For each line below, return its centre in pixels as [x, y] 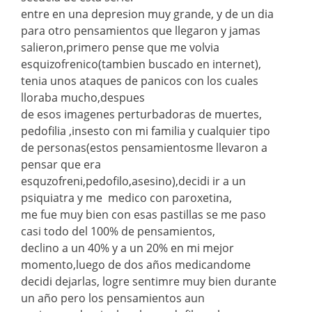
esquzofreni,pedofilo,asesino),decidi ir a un [133, 181]
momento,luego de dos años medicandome [136, 264]
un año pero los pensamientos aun [113, 298]
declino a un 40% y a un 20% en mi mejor [127, 248]
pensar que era [61, 164]
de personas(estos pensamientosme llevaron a [144, 147]
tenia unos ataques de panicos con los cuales [140, 80]
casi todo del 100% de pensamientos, [118, 231]
